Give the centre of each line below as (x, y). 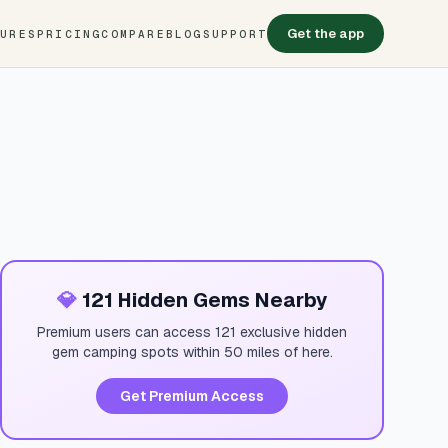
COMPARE (133, 33)
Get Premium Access (192, 396)
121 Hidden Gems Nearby (202, 300)
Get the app (325, 33)
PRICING (69, 33)
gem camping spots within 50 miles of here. (192, 352)
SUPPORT (234, 33)
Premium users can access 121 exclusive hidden (192, 332)
